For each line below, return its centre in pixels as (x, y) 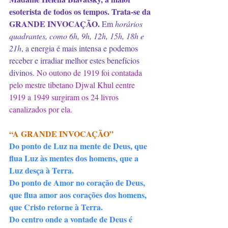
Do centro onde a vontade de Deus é (72, 219)
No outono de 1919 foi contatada (90, 73)
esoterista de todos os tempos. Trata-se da (81, 11)
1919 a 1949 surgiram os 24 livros (65, 97)
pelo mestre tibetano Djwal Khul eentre (73, 85)
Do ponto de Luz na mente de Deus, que (79, 146)
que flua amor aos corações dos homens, (79, 195)
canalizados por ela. (41, 109)
